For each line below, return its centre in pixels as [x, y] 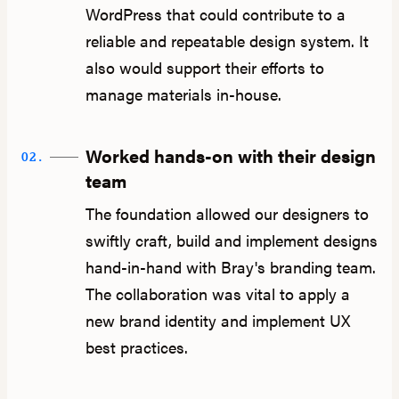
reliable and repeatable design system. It [227, 41]
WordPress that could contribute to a [215, 14]
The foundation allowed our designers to [227, 214]
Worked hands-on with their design [230, 156]
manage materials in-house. [183, 94]
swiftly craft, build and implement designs [231, 240]
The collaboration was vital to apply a [217, 294]
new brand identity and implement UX [217, 321]
